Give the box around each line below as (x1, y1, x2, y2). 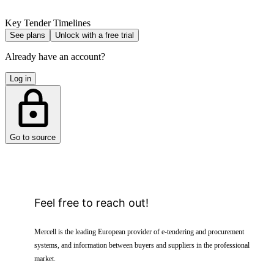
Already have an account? (5, 51, 105, 62)
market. (34, 254, 56, 263)
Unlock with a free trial (55, 30, 134, 40)
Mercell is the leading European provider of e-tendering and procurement (34, 227, 244, 236)
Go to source (10, 132, 56, 142)
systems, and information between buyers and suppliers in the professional (34, 240, 250, 250)
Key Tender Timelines (5, 17, 91, 28)
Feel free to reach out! (34, 196, 149, 209)
